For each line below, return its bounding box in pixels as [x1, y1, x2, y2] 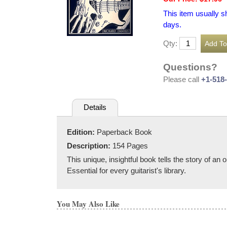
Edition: [67, 127, 97, 136]
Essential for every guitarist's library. [67, 166, 186, 175]
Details [83, 103, 106, 112]
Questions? [163, 61, 217, 72]
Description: [67, 141, 112, 150]
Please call [163, 74, 201, 84]
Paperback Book [97, 127, 152, 136]
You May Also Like [57, 198, 120, 209]
